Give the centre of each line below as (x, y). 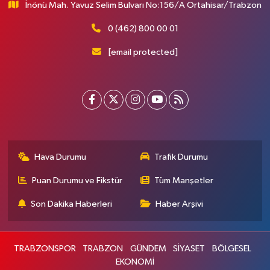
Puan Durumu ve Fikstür (77, 181)
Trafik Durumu (181, 157)
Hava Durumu (61, 157)
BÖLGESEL (231, 249)
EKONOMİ (135, 262)
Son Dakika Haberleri (72, 204)
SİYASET (189, 249)
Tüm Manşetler (184, 181)
